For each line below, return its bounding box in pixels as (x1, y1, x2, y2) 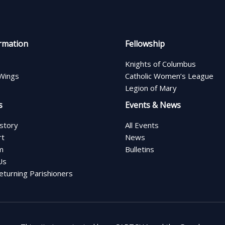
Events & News (125, 99, 181, 110)
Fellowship (125, 38, 165, 49)
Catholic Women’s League (125, 70, 213, 81)
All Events (125, 120, 159, 130)
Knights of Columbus (125, 58, 196, 69)
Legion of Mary (125, 82, 177, 93)
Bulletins (125, 144, 154, 154)
